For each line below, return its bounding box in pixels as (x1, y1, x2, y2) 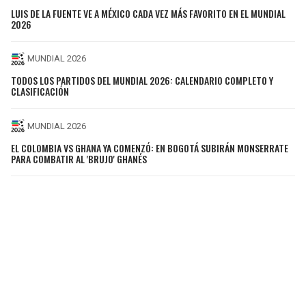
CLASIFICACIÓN (11, 84, 69, 99)
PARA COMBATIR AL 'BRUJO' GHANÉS (11, 151, 147, 166)
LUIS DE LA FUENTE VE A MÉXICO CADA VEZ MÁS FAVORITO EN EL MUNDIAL (11, 5, 286, 20)
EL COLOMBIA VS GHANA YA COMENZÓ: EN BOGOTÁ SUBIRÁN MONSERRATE (11, 140, 288, 155)
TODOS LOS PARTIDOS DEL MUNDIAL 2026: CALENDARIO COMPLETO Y (11, 73, 273, 88)
